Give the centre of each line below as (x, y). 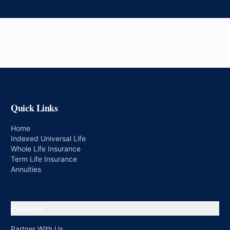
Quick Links (34, 108)
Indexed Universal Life (49, 138)
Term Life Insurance (44, 159)
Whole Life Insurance (46, 149)
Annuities (26, 169)
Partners (27, 208)
